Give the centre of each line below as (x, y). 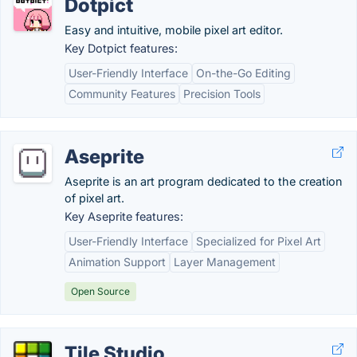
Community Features (122, 94)
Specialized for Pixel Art (259, 241)
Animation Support (117, 262)
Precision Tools (222, 94)
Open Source (100, 291)
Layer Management (225, 262)
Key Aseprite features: (124, 216)
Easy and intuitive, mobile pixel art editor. (174, 30)
